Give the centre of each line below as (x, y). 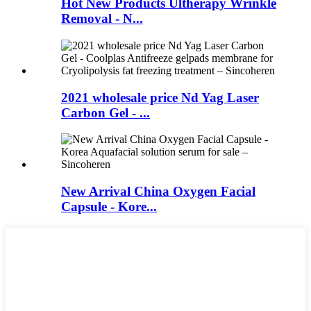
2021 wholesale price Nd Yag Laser (160, 97)
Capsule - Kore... (109, 207)
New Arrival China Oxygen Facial (158, 191)
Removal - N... (102, 19)
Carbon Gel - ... (106, 112)
